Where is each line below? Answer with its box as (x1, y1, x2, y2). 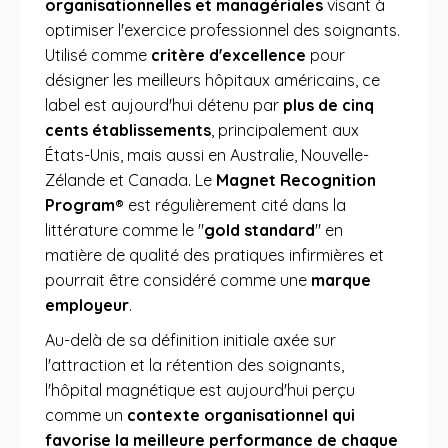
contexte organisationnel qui (127, 405, 355, 425)
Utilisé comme (45, 45, 151, 65)
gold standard (204, 220, 315, 240)
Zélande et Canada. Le (45, 170, 216, 190)
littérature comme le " (45, 220, 204, 240)
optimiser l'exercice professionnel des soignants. (45, 20, 400, 40)
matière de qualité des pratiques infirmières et (45, 245, 384, 265)
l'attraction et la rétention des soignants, (45, 355, 344, 375)
